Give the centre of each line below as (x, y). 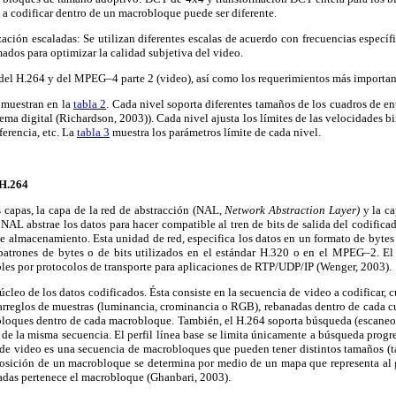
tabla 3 (93, 133)
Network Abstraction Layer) (294, 210)
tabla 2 (90, 104)
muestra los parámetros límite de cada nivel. (215, 133)
